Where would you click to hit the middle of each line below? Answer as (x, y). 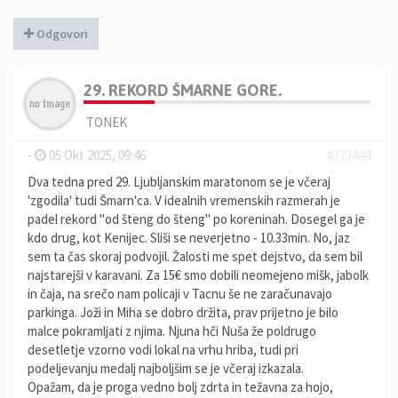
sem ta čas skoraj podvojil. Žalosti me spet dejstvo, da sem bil (195, 256)
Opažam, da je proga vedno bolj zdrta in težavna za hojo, (180, 387)
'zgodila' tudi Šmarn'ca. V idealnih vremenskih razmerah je (184, 200)
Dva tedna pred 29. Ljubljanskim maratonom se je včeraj (179, 182)
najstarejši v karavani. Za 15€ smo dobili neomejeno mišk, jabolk (198, 275)
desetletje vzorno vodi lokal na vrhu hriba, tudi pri (163, 350)
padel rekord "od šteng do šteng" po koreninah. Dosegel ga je (196, 219)
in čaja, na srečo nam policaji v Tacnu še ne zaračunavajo (180, 294)
